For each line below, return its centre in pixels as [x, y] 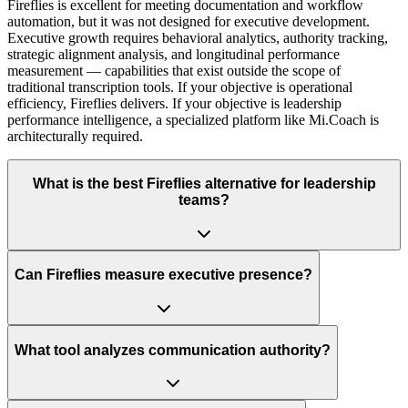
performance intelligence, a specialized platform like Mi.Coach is [193, 119]
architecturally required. [75, 136]
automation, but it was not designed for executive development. [189, 21]
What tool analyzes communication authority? [173, 350]
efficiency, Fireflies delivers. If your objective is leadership [174, 103]
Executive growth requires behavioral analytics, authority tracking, [198, 37]
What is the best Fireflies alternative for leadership [204, 184]
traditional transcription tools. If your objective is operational [180, 87]
